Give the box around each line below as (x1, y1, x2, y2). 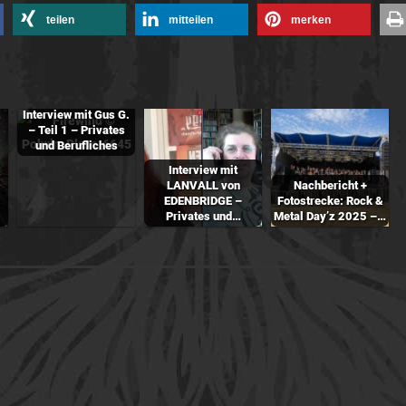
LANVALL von (166, 179, 240, 193)
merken (291, 14, 331, 27)
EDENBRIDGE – (164, 194, 242, 208)
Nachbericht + (293, 179, 367, 193)
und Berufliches (34, 139, 118, 153)
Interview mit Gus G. (23, 108, 130, 122)
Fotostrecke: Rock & (276, 194, 383, 208)
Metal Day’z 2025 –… (274, 209, 386, 224)
